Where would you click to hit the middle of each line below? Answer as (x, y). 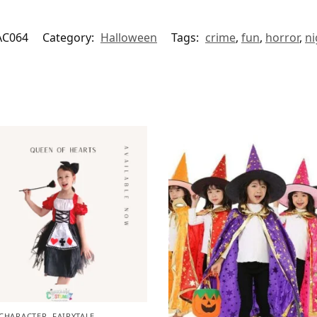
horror (282, 38)
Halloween (129, 38)
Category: (70, 38)
